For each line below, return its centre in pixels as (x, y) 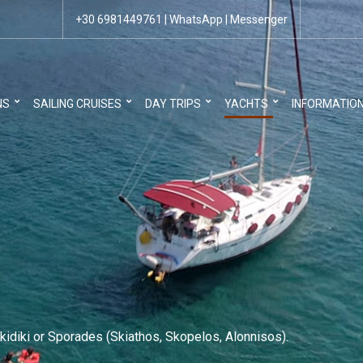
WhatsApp (196, 19)
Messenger (258, 19)
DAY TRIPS (173, 104)
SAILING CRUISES (77, 104)
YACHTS (246, 104)
